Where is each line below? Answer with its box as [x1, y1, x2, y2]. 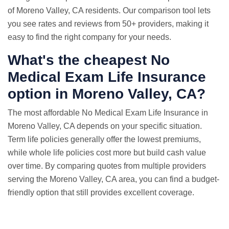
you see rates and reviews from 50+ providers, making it [8, 19, 209, 28]
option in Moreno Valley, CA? [8, 86, 205, 102]
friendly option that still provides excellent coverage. [8, 188, 194, 197]
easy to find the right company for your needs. [8, 33, 171, 41]
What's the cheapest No [8, 52, 170, 68]
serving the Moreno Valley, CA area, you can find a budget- [8, 175, 219, 184]
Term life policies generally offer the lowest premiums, [8, 135, 201, 144]
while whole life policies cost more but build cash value [8, 148, 206, 157]
